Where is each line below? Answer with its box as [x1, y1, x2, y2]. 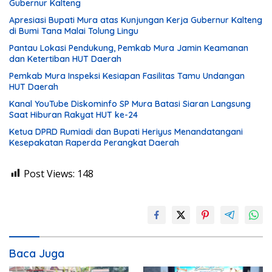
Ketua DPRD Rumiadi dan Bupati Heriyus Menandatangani [9, 126, 243, 137]
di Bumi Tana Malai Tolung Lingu [9, 25, 138, 36]
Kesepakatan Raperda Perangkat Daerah [9, 137, 179, 148]
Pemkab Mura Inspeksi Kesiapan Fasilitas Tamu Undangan [9, 70, 245, 81]
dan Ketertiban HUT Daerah [9, 53, 121, 64]
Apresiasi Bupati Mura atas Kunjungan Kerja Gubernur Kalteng [9, 14, 262, 25]
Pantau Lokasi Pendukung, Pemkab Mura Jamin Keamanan [9, 42, 248, 53]
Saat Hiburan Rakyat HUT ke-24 [9, 109, 138, 120]
